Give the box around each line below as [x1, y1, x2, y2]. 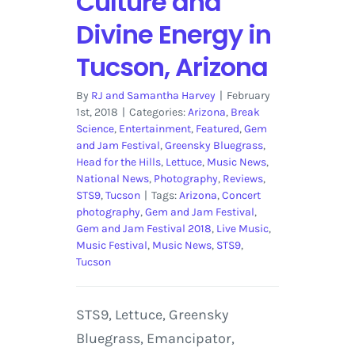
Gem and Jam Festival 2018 [75, 221, 212, 235]
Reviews [222, 171, 263, 185]
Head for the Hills [75, 155, 161, 169]
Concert [221, 188, 261, 202]
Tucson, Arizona [75, 48, 268, 85]
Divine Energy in [75, 16, 271, 52]
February [226, 88, 270, 102]
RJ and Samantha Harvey [90, 88, 216, 102]
